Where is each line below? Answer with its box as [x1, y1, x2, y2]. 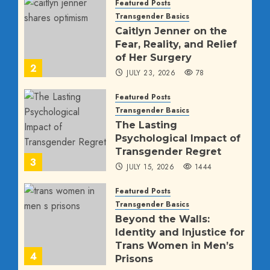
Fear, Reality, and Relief [115, 39, 237, 51]
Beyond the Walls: [115, 213, 210, 225]
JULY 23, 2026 [127, 67, 176, 79]
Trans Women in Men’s [115, 240, 234, 252]
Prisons [115, 253, 153, 265]
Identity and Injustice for [115, 227, 245, 239]
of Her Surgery [115, 52, 192, 64]
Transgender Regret [115, 146, 221, 158]
